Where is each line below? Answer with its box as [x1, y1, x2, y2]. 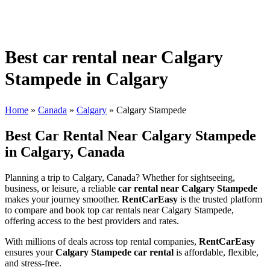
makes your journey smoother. [5, 193, 122, 204]
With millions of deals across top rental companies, [5, 236, 199, 246]
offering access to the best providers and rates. [5, 215, 179, 226]
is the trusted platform [178, 193, 262, 204]
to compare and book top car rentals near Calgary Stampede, [5, 204, 234, 215]
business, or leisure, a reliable [5, 183, 118, 193]
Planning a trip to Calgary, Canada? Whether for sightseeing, [5, 172, 235, 183]
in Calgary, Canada [5, 143, 125, 160]
